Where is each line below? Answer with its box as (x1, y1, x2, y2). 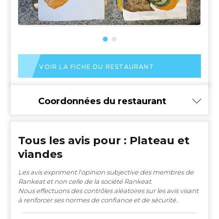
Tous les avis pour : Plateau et (18, 133, 190, 147)
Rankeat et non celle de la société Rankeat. (18, 177, 153, 185)
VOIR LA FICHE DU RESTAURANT (39, 63, 154, 70)
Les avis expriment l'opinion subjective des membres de (18, 168, 194, 176)
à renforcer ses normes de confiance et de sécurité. (18, 196, 178, 204)
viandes (18, 147, 63, 161)
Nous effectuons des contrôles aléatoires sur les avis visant (18, 186, 199, 195)
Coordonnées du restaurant (38, 95, 166, 107)
